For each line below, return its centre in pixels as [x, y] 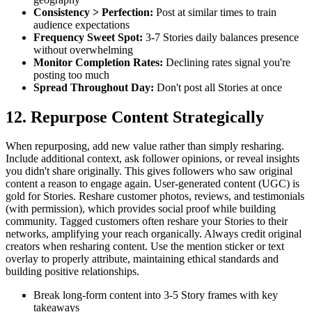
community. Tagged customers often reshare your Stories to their [147, 221]
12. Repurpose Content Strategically [135, 117]
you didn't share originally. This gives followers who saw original [149, 171]
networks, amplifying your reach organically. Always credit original [154, 234]
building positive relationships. [72, 272]
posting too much [71, 75]
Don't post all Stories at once [218, 87]
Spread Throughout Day [92, 87]
